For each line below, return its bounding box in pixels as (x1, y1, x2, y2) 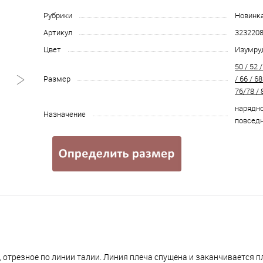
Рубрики (43, 10, 72, 21)
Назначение (43, 109, 86, 119)
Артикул (43, 27, 72, 38)
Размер (43, 73, 70, 84)
